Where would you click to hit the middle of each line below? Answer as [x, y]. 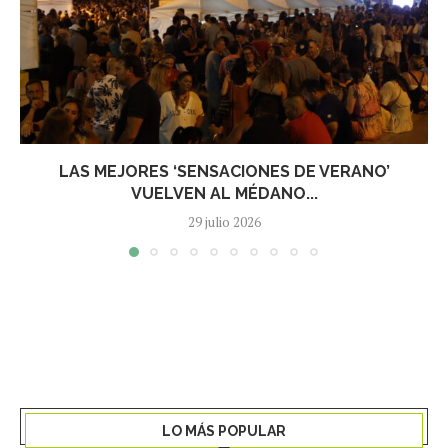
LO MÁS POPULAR [224, 430]
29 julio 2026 [224, 221]
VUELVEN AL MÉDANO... [224, 193]
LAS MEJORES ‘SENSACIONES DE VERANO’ [224, 171]
